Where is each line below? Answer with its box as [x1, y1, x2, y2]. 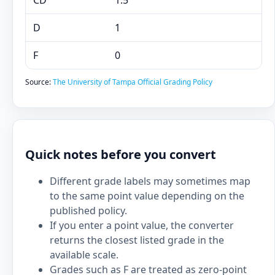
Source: [25, 77, 53, 87]
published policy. [50, 204, 127, 217]
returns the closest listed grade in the [50, 233, 224, 247]
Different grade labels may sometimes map [50, 174, 250, 188]
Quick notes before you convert [25, 146, 216, 163]
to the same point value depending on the [50, 189, 244, 203]
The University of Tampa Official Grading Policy [53, 77, 212, 87]
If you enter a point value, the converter [50, 219, 234, 232]
